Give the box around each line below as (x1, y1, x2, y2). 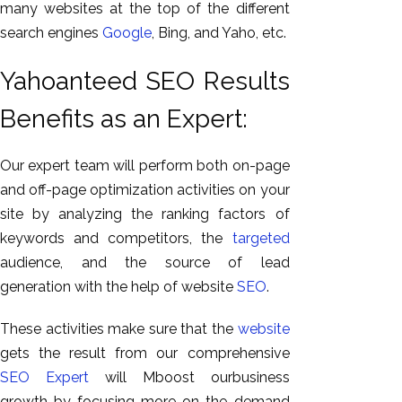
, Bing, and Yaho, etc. (152, 23, 286, 41)
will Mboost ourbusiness (88, 369, 290, 386)
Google (102, 23, 152, 41)
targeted (232, 230, 290, 247)
